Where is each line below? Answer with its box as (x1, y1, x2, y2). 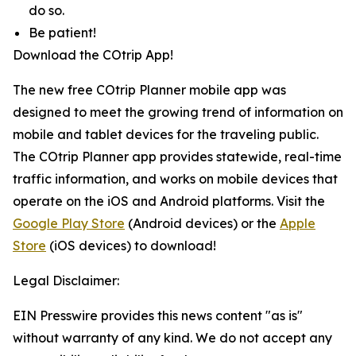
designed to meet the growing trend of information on (13, 104, 343, 120)
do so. (29, 2, 64, 18)
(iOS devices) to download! (46, 238, 216, 253)
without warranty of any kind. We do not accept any (13, 330, 332, 346)
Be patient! (29, 25, 96, 41)
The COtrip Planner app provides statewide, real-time (13, 149, 342, 164)
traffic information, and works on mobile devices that (13, 171, 338, 187)
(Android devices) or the (125, 215, 280, 231)
